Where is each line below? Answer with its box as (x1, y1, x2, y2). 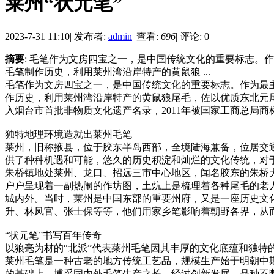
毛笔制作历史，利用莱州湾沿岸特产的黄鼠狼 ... (5, 66, 210, 77)
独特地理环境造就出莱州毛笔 (5, 128, 132, 139)
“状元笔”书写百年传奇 (5, 229, 102, 240)
